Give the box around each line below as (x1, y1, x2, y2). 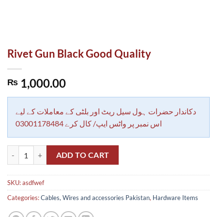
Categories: (7, 194, 41, 202)
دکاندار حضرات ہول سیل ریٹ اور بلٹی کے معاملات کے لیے (15, 107, 196, 116)
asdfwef (22, 179, 44, 187)
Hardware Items (153, 194, 198, 202)
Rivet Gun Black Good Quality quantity (7, 146, 123, 155)
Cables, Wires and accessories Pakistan (41, 194, 150, 202)
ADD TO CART (56, 150, 109, 159)
